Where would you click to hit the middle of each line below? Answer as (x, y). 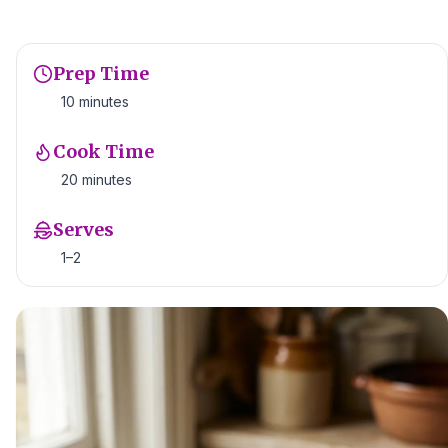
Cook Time (103, 151)
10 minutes (95, 101)
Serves (83, 229)
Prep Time (101, 73)
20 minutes (96, 179)
